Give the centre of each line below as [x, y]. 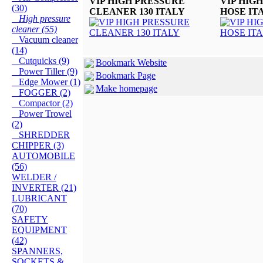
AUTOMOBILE [43, 156]
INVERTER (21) [44, 187]
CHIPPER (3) [38, 145]
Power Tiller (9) [45, 71]
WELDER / [34, 177]
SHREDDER [41, 134]
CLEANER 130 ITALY [137, 12]
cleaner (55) [34, 29]
